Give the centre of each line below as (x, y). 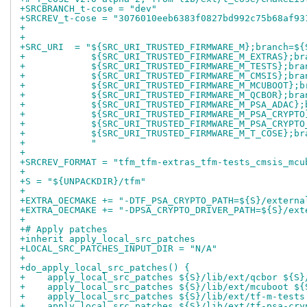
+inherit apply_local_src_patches (108, 239)
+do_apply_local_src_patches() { (105, 268)
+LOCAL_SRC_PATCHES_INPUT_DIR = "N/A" (119, 249)
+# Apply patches (64, 230)
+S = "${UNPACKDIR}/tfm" (83, 182)
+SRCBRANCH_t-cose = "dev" (88, 9)
